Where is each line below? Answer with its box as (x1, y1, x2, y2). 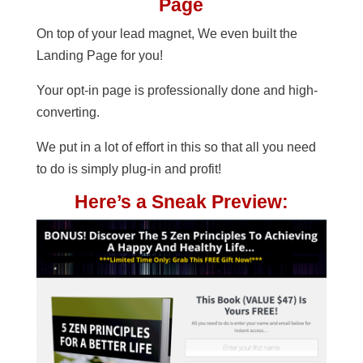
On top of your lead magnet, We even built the (36, 26, 297, 41)
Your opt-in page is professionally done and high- (36, 83, 318, 97)
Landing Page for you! (36, 48, 163, 62)
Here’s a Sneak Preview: (74, 190, 288, 212)
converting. (36, 105, 100, 119)
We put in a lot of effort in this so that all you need (36, 139, 316, 154)
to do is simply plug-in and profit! (36, 161, 221, 176)
